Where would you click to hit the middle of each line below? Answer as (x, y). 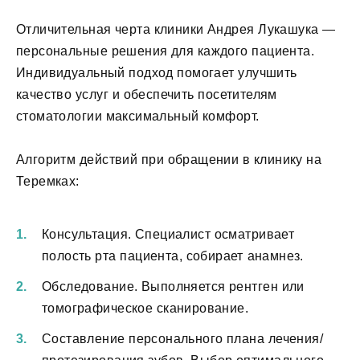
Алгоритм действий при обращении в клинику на (169, 160)
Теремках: (48, 182)
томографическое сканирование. (145, 308)
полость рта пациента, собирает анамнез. (173, 256)
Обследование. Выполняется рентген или (173, 286)
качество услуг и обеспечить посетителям (147, 95)
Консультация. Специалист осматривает (168, 234)
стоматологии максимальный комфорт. (138, 117)
